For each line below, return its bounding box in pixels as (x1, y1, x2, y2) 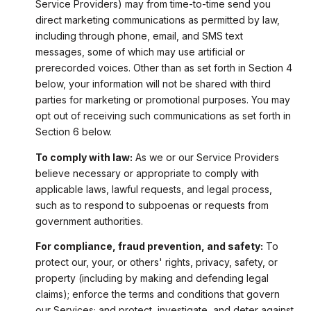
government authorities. (35, 215, 143, 227)
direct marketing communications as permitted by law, (35, 14, 280, 26)
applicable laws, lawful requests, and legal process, (35, 183, 272, 195)
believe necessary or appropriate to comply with (35, 167, 259, 179)
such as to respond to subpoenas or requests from (35, 199, 269, 211)
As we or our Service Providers (132, 151, 279, 163)
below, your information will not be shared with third (35, 78, 271, 90)
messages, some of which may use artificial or (35, 46, 245, 58)
